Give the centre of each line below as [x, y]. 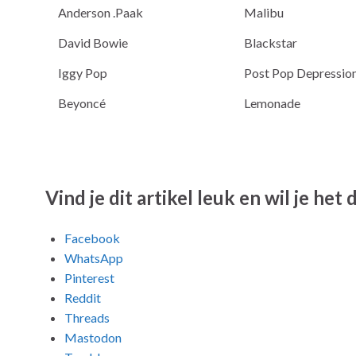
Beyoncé [82, 103]
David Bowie [93, 43]
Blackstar [271, 43]
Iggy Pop [83, 73]
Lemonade [272, 103]
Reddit [83, 298]
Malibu [264, 12]
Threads [87, 317]
